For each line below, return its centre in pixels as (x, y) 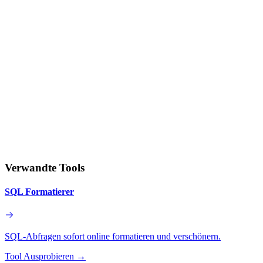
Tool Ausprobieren (39, 256)
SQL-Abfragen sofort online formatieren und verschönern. (113, 236)
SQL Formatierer (39, 192)
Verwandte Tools (45, 168)
